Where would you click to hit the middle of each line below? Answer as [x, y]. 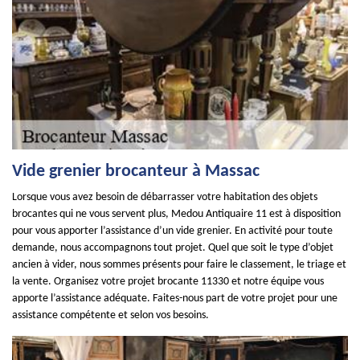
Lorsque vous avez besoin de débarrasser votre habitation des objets [165, 197]
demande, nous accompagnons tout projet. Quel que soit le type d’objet [173, 248]
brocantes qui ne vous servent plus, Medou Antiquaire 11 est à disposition [176, 214]
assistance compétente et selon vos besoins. [110, 315]
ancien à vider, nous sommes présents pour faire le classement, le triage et [179, 265]
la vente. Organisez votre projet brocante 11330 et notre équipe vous [168, 282]
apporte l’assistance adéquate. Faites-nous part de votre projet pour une [175, 299]
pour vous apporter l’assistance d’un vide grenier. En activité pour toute [172, 231]
